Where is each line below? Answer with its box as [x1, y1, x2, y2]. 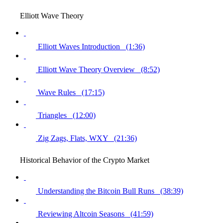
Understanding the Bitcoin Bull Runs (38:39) [38, 186, 183, 195]
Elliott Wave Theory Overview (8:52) [38, 65, 160, 74]
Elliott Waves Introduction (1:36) [38, 42, 145, 51]
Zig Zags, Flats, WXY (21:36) [38, 133, 137, 142]
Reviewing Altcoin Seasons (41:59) [38, 209, 153, 218]
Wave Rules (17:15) [38, 88, 105, 97]
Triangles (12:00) [38, 111, 96, 119]
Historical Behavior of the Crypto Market [20, 155, 149, 164]
